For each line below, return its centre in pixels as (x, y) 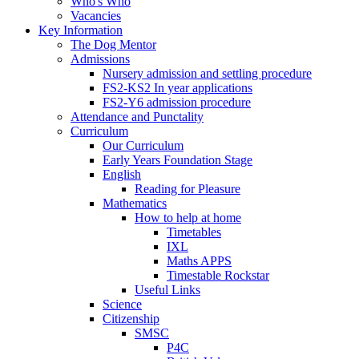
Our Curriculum (143, 145)
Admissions (100, 58)
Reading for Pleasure (188, 188)
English (122, 174)
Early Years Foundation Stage (177, 159)
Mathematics (135, 203)
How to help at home (188, 217)
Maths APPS (199, 260)
